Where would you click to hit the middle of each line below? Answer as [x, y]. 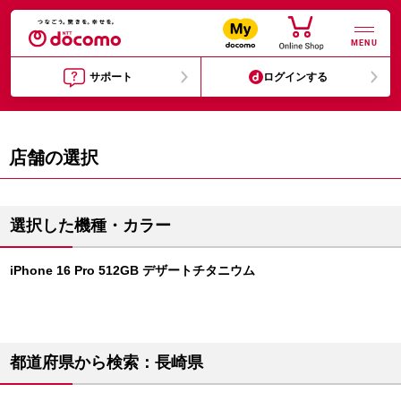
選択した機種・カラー [90, 226]
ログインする [296, 77]
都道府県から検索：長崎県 [107, 363]
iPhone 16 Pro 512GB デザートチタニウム [132, 270]
